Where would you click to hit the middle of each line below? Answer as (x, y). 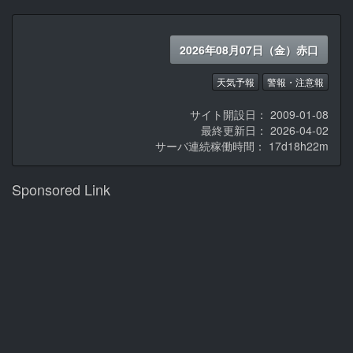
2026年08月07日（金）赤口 (249, 50)
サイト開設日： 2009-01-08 (259, 115)
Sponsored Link (61, 190)
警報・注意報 (295, 82)
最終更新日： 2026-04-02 (265, 130)
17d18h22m (299, 146)
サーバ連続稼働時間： (212, 146)
